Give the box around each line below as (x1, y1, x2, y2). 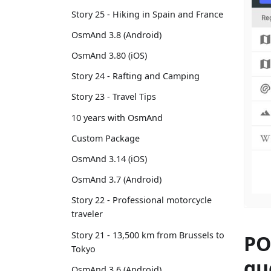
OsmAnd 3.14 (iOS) (71, 152, 147, 165)
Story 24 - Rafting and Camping (71, 70, 200, 82)
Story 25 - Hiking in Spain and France (71, 8, 223, 20)
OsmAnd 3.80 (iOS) (71, 50, 147, 62)
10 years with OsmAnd (71, 111, 163, 123)
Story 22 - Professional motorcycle (71, 194, 212, 206)
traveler (71, 208, 103, 220)
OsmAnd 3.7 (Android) (71, 174, 162, 186)
